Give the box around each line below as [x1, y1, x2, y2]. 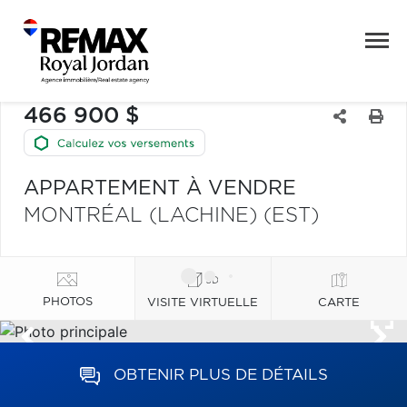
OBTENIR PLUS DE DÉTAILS [113, 367, 328, 382]
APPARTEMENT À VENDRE [24, 178, 296, 198]
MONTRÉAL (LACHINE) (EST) [24, 205, 319, 225]
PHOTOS [42, 295, 93, 308]
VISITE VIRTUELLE [147, 296, 259, 309]
